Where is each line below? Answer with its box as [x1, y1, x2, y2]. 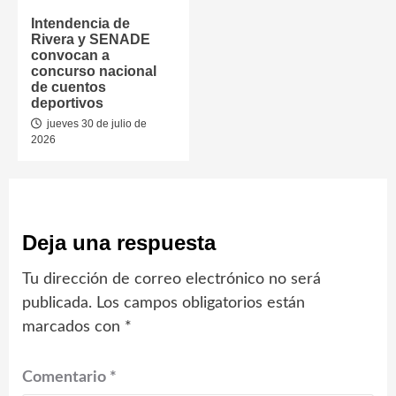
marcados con [22, 318, 125, 335]
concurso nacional [31, 63, 156, 79]
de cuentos [31, 79, 106, 95]
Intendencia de [31, 15, 130, 31]
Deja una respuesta [22, 230, 216, 255]
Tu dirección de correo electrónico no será [22, 270, 321, 287]
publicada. [22, 294, 92, 311]
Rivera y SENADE [31, 31, 150, 47]
